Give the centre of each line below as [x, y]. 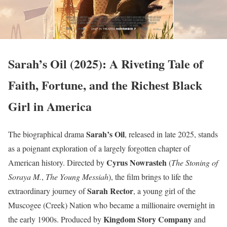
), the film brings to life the [150, 176]
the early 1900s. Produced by [56, 219]
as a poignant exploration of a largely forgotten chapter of [99, 148]
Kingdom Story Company [148, 219]
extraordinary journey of [48, 191]
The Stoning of [195, 162]
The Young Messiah [77, 176]
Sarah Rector [110, 191]
